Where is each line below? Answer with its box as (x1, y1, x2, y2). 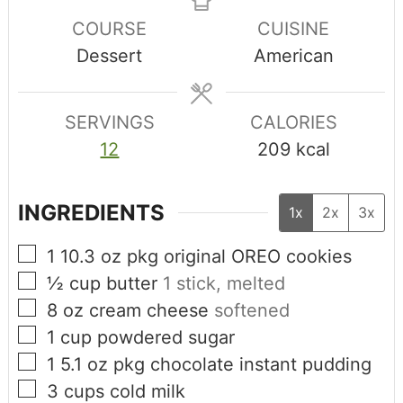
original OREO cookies (163, 246, 352, 268)
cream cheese (88, 300, 209, 322)
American (253, 45, 334, 67)
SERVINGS (64, 112, 155, 134)
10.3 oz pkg (59, 246, 158, 268)
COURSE (72, 18, 148, 40)
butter (105, 273, 157, 295)
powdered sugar (96, 327, 235, 349)
